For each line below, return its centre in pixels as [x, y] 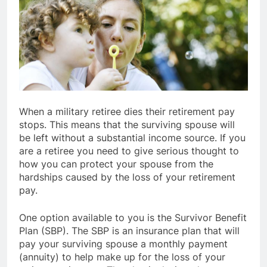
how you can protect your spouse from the [116, 164]
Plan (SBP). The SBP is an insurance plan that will [129, 231]
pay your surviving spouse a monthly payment [123, 244]
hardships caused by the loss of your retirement [127, 177]
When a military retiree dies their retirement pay [127, 112]
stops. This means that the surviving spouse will [127, 125]
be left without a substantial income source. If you [132, 138]
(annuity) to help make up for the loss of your [122, 257]
